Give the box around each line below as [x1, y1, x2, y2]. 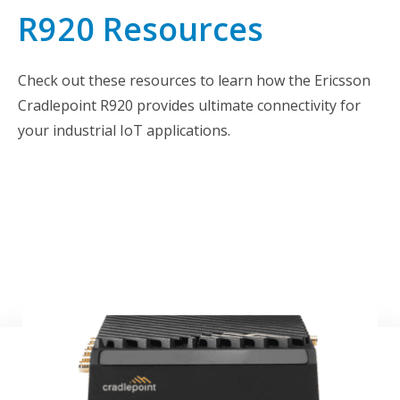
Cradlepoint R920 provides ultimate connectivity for [18, 95, 361, 115]
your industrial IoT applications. [18, 120, 230, 140]
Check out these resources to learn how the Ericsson [18, 70, 371, 90]
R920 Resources [18, 6, 263, 51]
